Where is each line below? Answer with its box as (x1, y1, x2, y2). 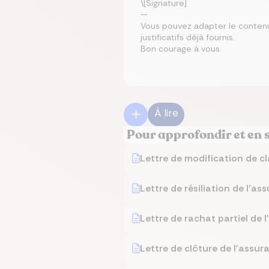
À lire (154, 106, 178, 120)
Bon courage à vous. (141, 43, 222, 54)
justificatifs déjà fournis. (141, 32, 235, 43)
